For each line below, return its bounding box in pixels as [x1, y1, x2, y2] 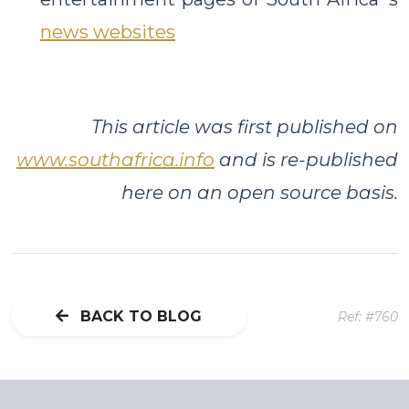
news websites [40, 20, 175, 43]
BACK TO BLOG [76, 307, 202, 325]
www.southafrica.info [16, 148, 215, 171]
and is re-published [215, 148, 398, 171]
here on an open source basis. [121, 181, 398, 204]
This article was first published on [91, 115, 398, 138]
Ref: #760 [338, 308, 398, 325]
